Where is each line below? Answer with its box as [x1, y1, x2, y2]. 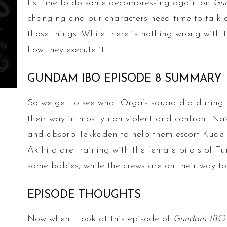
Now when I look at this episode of [27, 214, 173, 224]
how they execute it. [27, 45, 106, 55]
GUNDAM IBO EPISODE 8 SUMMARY [27, 72, 222, 85]
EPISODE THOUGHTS [27, 188, 141, 201]
